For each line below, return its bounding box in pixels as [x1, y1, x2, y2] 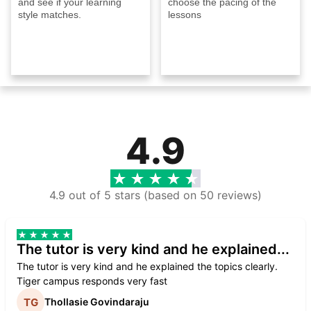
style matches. [18, 8, 81, 20]
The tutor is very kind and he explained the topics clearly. [17, 260, 278, 272]
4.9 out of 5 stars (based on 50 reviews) [49, 187, 262, 202]
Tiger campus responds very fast [17, 274, 167, 287]
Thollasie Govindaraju [44, 296, 149, 308]
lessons [168, 8, 201, 20]
